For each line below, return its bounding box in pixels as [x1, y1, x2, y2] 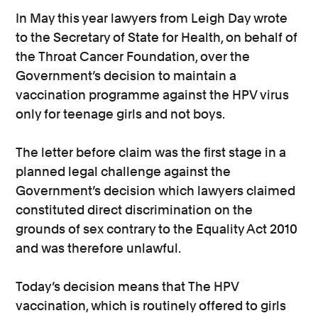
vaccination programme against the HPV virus [16, 87, 290, 102]
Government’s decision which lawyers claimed [16, 183, 296, 198]
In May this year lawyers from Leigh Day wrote [16, 11, 288, 26]
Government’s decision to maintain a [16, 68, 237, 83]
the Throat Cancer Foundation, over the [16, 49, 251, 64]
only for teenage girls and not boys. [16, 106, 226, 121]
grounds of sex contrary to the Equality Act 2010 [16, 221, 298, 236]
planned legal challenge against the [16, 164, 231, 179]
